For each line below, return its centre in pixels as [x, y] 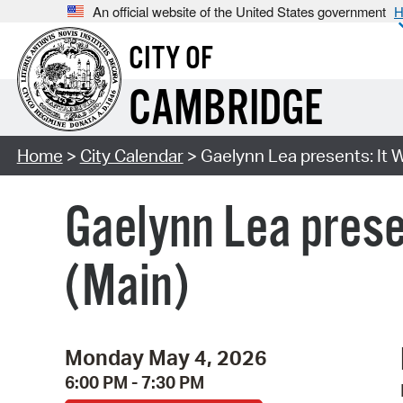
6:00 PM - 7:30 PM [134, 382]
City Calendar [131, 156]
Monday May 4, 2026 [166, 357]
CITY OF [170, 60]
